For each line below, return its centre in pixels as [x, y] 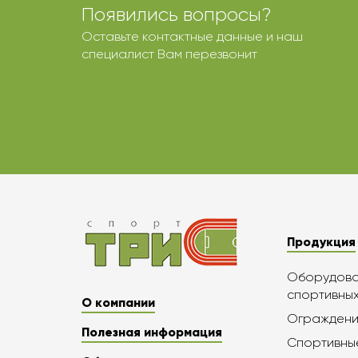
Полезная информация [152, 332]
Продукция [322, 242]
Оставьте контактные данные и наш [192, 36]
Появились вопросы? [177, 14]
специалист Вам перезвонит [169, 54]
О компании [118, 302]
